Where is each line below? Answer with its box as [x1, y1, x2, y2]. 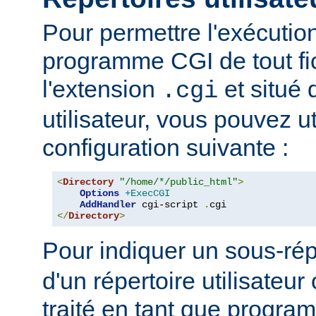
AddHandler [80, 198, 136, 210]
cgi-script [136, 198, 204, 210]
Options [80, 187, 119, 199]
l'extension [42, 75, 162, 102]
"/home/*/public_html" [119, 176, 238, 188]
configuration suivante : [42, 133, 288, 161]
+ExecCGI [125, 187, 170, 199]
